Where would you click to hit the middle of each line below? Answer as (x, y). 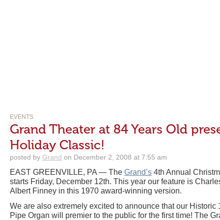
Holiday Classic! (57, 145)
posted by (26, 157)
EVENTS (22, 117)
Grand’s (138, 172)
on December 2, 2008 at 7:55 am (114, 157)
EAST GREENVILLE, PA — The (67, 172)
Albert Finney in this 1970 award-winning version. (96, 191)
